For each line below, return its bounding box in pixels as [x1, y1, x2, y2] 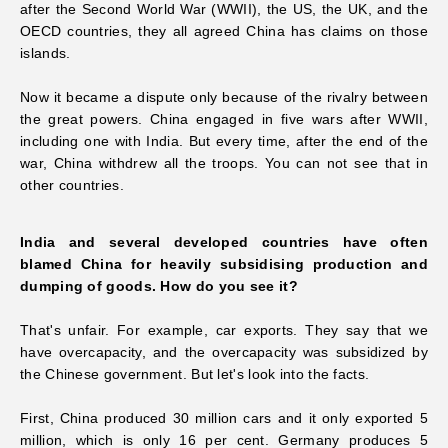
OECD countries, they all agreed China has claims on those [20, 22, 428, 39]
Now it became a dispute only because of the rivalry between [20, 88, 428, 105]
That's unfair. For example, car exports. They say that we [20, 321, 428, 338]
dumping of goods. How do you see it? [20, 277, 298, 294]
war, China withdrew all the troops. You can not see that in [20, 154, 428, 171]
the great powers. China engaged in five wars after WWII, [20, 110, 428, 127]
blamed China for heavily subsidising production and [20, 255, 428, 272]
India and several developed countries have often [20, 233, 428, 250]
